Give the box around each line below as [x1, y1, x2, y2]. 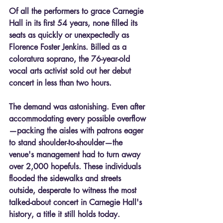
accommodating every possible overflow [9, 113, 146, 124]
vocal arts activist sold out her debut [9, 65, 133, 76]
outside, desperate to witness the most [9, 185, 139, 196]
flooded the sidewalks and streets [9, 173, 123, 184]
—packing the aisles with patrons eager [9, 125, 146, 136]
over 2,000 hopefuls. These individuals [9, 161, 143, 172]
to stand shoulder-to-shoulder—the [9, 137, 125, 148]
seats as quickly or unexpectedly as [9, 29, 131, 40]
